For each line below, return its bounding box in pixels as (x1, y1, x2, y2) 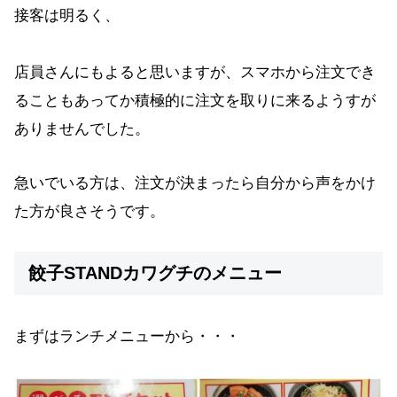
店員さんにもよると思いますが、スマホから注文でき (14, 64, 376, 82)
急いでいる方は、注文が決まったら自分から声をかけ (14, 175, 376, 192)
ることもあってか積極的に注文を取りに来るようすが (14, 92, 376, 110)
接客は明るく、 (14, 7, 120, 25)
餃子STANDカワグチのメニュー (28, 263, 282, 284)
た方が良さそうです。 (14, 203, 165, 221)
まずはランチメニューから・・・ (14, 327, 240, 345)
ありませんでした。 (14, 121, 150, 138)
